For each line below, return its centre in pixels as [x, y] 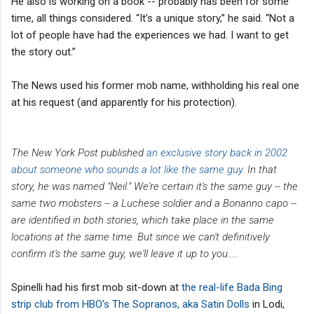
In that [261, 169]
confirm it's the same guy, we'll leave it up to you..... [125, 253]
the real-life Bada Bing [232, 287]
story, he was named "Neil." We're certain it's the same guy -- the [155, 186]
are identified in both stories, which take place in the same [143, 220]
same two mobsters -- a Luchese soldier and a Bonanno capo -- [154, 203]
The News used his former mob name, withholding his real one [155, 85]
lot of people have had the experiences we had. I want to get [150, 35]
